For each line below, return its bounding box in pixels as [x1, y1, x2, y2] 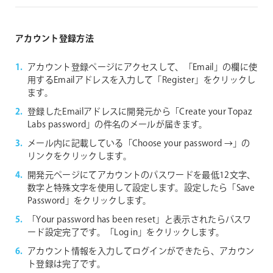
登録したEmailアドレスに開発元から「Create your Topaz [27, 105, 252, 118]
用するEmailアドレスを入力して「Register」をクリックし [27, 74, 256, 87]
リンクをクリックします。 [27, 150, 132, 163]
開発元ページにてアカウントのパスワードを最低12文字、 [27, 169, 256, 182]
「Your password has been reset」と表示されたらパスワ [27, 213, 252, 226]
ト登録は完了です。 [27, 258, 105, 271]
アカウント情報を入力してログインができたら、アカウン [27, 245, 255, 258]
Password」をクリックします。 [27, 194, 152, 207]
